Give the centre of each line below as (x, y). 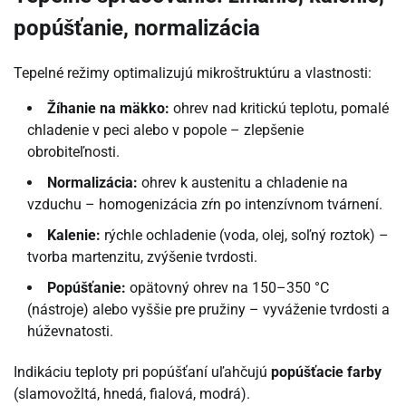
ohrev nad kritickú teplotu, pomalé (279, 108)
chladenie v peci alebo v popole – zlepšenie (165, 130)
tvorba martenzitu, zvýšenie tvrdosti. (142, 256)
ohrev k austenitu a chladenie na (243, 182)
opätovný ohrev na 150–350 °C (227, 287)
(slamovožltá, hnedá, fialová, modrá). (132, 393)
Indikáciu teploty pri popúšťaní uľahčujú (142, 372)
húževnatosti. (70, 331)
